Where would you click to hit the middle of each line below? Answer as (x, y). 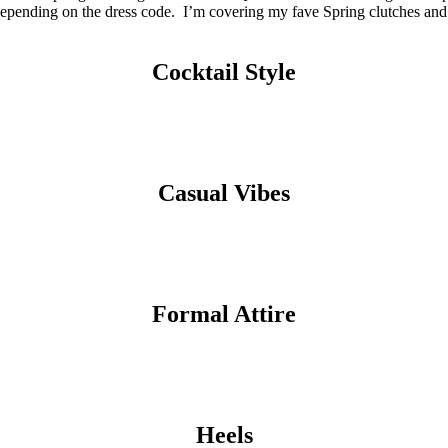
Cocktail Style (224, 72)
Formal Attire (224, 313)
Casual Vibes (224, 193)
